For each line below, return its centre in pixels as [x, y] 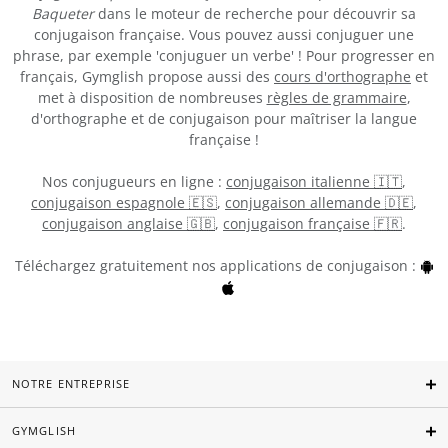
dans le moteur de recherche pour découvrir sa [255, 13]
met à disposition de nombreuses [152, 97]
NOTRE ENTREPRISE [71, 384]
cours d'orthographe [342, 76]
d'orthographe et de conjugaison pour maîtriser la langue [224, 118]
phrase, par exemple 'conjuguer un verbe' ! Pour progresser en [224, 55]
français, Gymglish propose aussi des [147, 76]
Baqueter [63, 13]
